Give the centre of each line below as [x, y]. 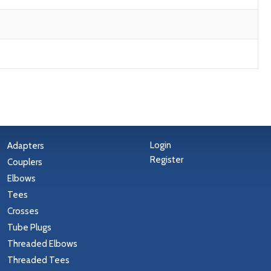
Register [166, 160]
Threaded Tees [39, 260]
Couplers [25, 162]
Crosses [23, 211]
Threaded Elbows [43, 244]
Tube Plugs [30, 228]
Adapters [26, 146]
